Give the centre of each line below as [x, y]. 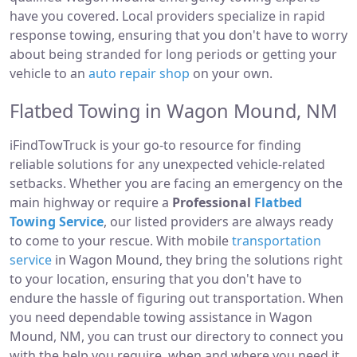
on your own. [231, 73]
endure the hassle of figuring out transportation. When [177, 298]
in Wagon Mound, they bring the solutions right [197, 260]
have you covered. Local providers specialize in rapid [167, 16]
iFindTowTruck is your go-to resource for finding [155, 145]
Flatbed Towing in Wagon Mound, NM [173, 111]
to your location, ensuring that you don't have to [156, 279]
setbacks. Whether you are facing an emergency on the [176, 183]
